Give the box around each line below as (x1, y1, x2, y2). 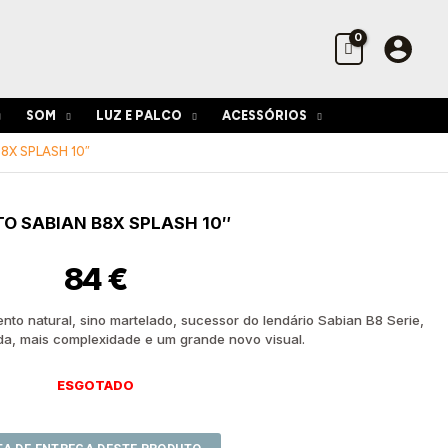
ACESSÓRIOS (222, 108, 308, 123)
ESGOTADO (56, 377, 134, 393)
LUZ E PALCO (96, 108, 183, 123)
